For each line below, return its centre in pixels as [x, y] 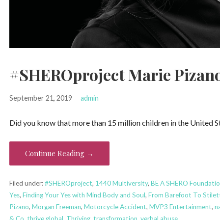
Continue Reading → [59, 153]
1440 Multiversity [121, 183]
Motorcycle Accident [115, 206]
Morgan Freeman [56, 206]
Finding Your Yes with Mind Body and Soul [84, 195]
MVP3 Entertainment [180, 206]
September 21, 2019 [41, 98]
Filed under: [27, 183]
